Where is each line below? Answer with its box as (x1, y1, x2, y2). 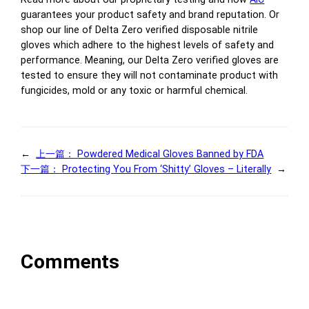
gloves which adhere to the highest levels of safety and (21, 39, 275, 50)
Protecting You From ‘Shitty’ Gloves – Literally (62, 163, 272, 175)
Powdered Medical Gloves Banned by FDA (77, 148, 264, 160)
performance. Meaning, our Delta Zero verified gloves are (21, 54, 279, 66)
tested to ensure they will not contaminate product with (21, 69, 279, 81)
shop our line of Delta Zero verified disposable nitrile (21, 23, 259, 35)
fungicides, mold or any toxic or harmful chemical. (21, 84, 248, 96)
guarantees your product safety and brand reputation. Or (21, 8, 280, 20)
